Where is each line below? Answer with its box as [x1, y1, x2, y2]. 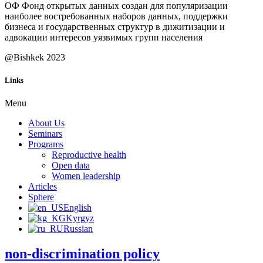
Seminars [28, 129, 62, 139]
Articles [28, 181, 57, 192]
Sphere [28, 192, 54, 203]
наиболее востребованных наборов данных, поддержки [5, 11, 228, 21]
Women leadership [52, 171, 120, 181]
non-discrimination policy [5, 246, 160, 262]
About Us [28, 118, 65, 129]
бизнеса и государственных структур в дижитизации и [5, 21, 225, 32]
